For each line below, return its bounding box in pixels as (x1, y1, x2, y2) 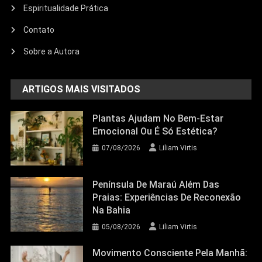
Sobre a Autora (23, 47, 80, 57)
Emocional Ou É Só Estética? (92, 126, 218, 137)
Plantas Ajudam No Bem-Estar (92, 113, 224, 125)
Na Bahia (92, 205, 131, 216)
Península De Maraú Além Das (92, 179, 220, 191)
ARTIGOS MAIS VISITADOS (22, 84, 141, 95)
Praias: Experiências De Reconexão (92, 192, 242, 204)
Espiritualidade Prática (23, 4, 109, 13)
